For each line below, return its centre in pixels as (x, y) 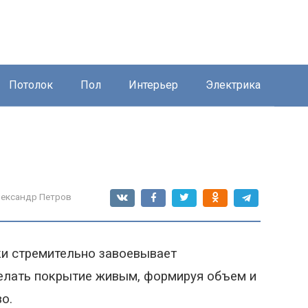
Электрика (233, 85)
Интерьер (153, 85)
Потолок (31, 85)
